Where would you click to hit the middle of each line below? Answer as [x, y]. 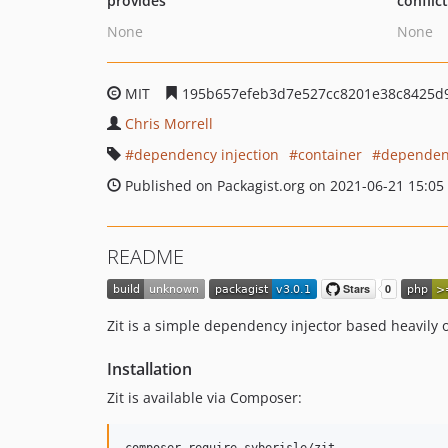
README [145, 256]
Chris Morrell [169, 123]
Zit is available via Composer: [204, 398]
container [330, 154]
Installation [149, 369]
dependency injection [206, 154]
